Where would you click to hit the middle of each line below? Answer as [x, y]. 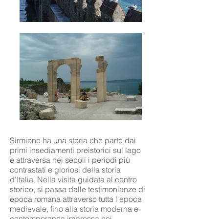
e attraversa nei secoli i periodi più [70, 160]
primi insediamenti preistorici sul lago [75, 150]
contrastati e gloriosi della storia [65, 170]
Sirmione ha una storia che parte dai [73, 140]
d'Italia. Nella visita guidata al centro [73, 179]
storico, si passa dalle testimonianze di [77, 189]
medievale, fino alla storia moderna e [74, 209]
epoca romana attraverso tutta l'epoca [76, 199]
